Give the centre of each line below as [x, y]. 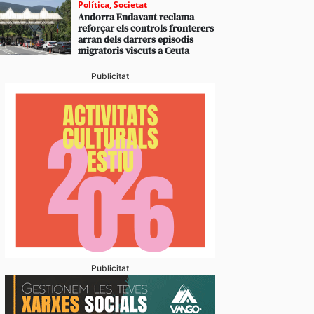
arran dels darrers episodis [136, 39]
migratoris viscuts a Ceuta [134, 50]
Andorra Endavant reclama [136, 17]
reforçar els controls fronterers [146, 28]
